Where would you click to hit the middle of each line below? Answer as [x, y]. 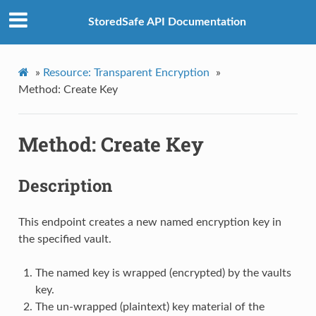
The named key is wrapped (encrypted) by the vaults [163, 273]
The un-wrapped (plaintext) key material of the [150, 306]
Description [65, 185]
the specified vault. [65, 239]
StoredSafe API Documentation [167, 22]
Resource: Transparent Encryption [126, 72]
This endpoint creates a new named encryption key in [150, 222]
